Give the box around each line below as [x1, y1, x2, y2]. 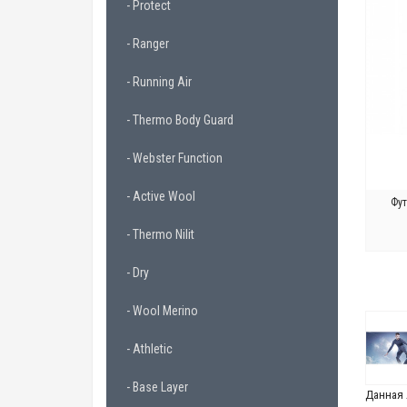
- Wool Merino [126, 303, 198, 318]
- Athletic [126, 342, 173, 356]
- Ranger [126, 36, 169, 51]
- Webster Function [126, 151, 223, 165]
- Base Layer [126, 380, 188, 394]
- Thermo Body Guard [126, 113, 233, 127]
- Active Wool [126, 189, 195, 203]
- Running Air [126, 74, 192, 89]
